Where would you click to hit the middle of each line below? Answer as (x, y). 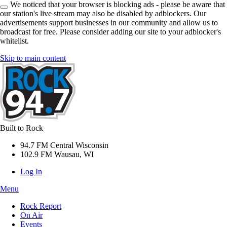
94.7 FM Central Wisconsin (64, 145)
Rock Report (41, 206)
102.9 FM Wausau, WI (57, 154)
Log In (31, 172)
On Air (31, 215)
